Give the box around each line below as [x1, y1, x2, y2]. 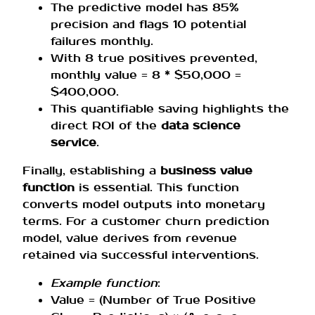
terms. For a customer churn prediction [22, 214, 269, 229]
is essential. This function [75, 180, 239, 195]
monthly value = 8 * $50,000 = [51, 67, 241, 83]
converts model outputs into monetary [22, 197, 265, 212]
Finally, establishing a [22, 163, 160, 179]
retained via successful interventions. [22, 247, 259, 263]
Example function [51, 276, 157, 291]
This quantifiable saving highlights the [51, 101, 289, 117]
